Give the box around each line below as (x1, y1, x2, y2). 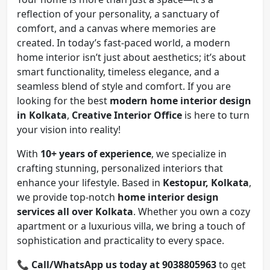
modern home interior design (110, 94, 251, 108)
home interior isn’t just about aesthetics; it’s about (17, 51, 246, 64)
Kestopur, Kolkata (163, 176, 249, 190)
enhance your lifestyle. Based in (17, 176, 163, 190)
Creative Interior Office (72, 108, 182, 122)
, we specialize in (151, 147, 227, 161)
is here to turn (182, 108, 250, 122)
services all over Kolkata (17, 205, 133, 219)
